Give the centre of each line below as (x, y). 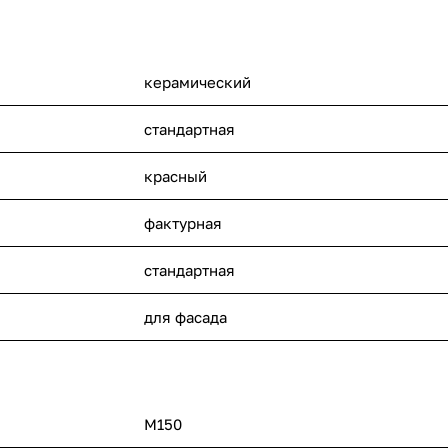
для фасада (185, 317)
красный (175, 176)
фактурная (183, 223)
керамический (197, 82)
